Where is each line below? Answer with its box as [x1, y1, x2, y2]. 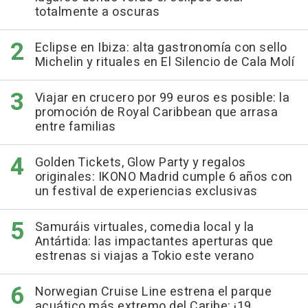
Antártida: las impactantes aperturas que [34, 232, 274, 252]
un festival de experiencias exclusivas [34, 182, 258, 201]
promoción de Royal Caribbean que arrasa [34, 103, 278, 122]
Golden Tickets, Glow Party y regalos [34, 153, 246, 173]
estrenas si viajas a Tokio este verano [34, 247, 254, 266]
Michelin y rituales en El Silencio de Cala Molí [34, 53, 294, 72]
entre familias [34, 118, 116, 137]
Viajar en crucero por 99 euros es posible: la [34, 89, 289, 108]
